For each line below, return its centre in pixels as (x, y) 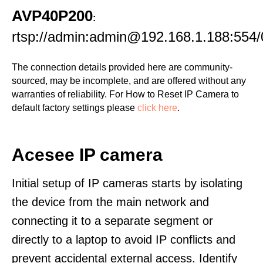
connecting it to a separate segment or (112, 221)
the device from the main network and (110, 202)
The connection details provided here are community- (122, 67)
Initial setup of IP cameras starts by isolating (127, 183)
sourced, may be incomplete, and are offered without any (129, 81)
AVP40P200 (52, 16)
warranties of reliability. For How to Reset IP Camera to (125, 94)
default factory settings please (75, 108)
